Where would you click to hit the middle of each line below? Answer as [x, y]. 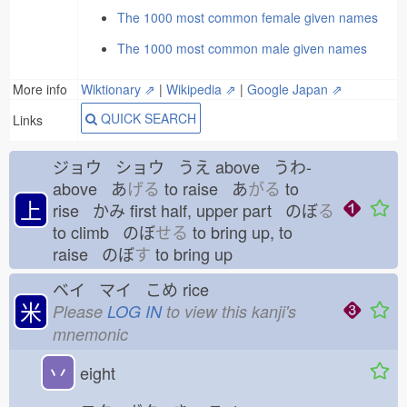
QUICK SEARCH [147, 118]
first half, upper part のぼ [222, 210]
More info [40, 89]
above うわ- [261, 166]
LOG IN [134, 311]
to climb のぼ [104, 232]
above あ [90, 188]
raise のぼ [94, 253]
